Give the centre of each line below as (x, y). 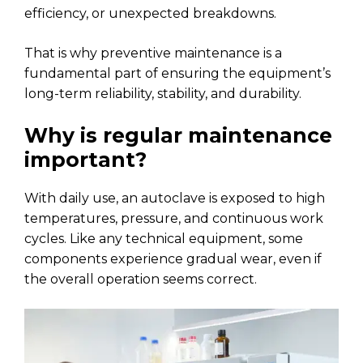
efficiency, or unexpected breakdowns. (150, 14)
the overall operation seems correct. (141, 280)
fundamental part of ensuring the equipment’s (177, 74)
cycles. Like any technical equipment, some (164, 239)
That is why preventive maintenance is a (153, 53)
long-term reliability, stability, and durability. (163, 94)
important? (85, 160)
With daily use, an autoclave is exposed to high (175, 199)
